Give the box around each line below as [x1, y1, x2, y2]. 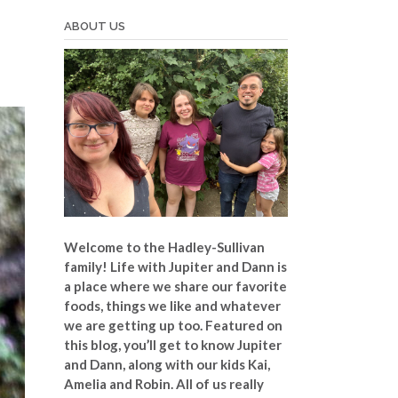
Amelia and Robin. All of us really [63, 375, 264, 392]
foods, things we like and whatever [63, 297, 281, 314]
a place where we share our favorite [63, 277, 287, 294]
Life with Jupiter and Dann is [109, 258, 287, 275]
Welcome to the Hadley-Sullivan [63, 238, 265, 255]
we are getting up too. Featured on [63, 316, 283, 333]
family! [63, 258, 110, 275]
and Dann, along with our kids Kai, [63, 355, 270, 372]
